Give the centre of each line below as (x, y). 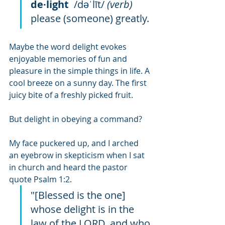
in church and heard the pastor (69, 167)
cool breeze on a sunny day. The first (79, 83)
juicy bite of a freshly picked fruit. (72, 95)
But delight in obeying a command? (76, 119)
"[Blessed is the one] (79, 195)
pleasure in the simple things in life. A (80, 71)
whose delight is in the (84, 209)
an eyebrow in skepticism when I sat (78, 155)
